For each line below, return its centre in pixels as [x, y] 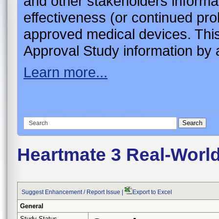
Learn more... [66, 72]
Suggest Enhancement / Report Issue [71, 192]
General [32, 206]
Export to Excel [152, 192]
